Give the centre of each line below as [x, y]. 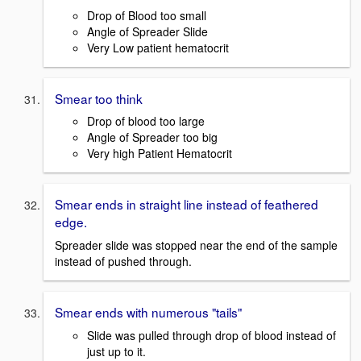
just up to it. [116, 351]
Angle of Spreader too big [152, 137]
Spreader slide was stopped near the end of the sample [196, 245]
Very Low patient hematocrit [158, 47]
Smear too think [99, 98]
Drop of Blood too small [147, 15]
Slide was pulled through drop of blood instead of [212, 335]
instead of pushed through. [123, 261]
